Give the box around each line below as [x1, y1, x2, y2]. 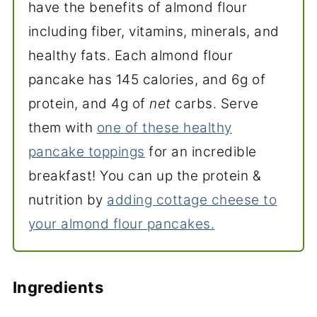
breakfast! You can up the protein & [28, 167, 262, 184]
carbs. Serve [171, 95, 259, 112]
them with [28, 119, 97, 136]
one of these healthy [96, 119, 232, 136]
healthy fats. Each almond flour [28, 47, 234, 64]
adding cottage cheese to [107, 191, 277, 208]
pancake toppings [28, 143, 145, 160]
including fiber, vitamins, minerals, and [28, 23, 279, 40]
